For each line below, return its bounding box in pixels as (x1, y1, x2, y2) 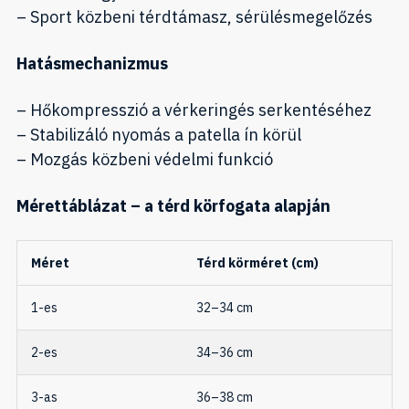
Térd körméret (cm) (196, 255, 319, 272)
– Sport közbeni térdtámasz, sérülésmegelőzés (16, 6, 372, 28)
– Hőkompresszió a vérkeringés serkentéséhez (16, 100, 372, 121)
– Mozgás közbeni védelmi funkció (16, 149, 273, 171)
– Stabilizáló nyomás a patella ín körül (16, 124, 301, 146)
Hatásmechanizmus (16, 53, 168, 75)
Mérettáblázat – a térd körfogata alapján (16, 195, 330, 217)
